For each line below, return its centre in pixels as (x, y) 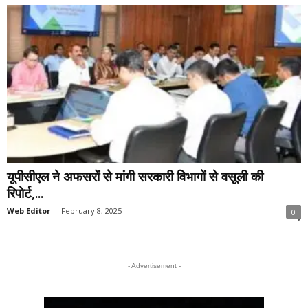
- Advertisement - (154, 265)
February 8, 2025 (91, 210)
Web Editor (29, 210)
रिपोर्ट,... (25, 193)
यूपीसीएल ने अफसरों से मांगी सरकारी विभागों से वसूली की (135, 176)
